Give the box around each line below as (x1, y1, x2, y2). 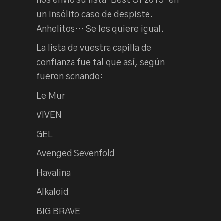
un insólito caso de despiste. (37, 10, 153, 19)
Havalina (37, 168, 71, 178)
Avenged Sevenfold (37, 149, 115, 158)
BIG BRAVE (37, 207, 80, 216)
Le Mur (37, 91, 65, 101)
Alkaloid (37, 187, 69, 197)
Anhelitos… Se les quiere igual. (37, 24, 164, 34)
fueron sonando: (37, 72, 103, 81)
